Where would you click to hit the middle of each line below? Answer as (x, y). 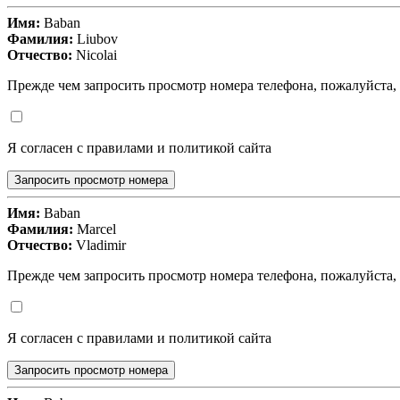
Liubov (96, 39)
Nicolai (95, 55)
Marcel (95, 229)
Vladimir (99, 246)
